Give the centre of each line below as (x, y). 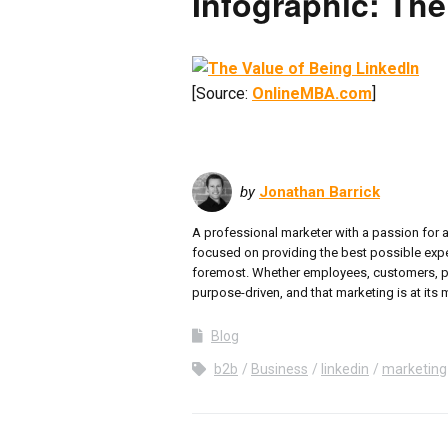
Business (279, 368)
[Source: (222, 93)
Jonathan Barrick (319, 191)
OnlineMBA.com (312, 93)
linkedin (345, 368)
